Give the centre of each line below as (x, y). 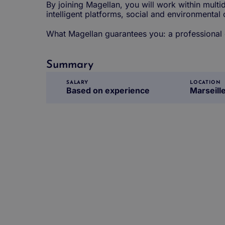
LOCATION (205, 82)
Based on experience (108, 90)
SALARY (77, 82)
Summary (70, 65)
